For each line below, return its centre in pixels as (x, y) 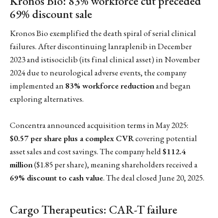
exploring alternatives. (47, 99)
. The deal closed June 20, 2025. (154, 178)
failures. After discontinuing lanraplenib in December (101, 46)
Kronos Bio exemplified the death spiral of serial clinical (103, 33)
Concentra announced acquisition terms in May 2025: (99, 125)
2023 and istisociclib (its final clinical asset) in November (105, 60)
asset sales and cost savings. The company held (86, 152)
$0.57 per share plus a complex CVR (72, 138)
